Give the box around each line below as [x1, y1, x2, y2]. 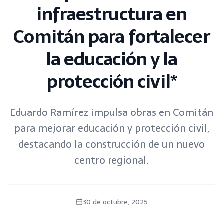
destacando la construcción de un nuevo [18, 136, 205, 153]
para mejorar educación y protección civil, [14, 120, 209, 137]
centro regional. [74, 152, 149, 169]
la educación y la [45, 44, 178, 74]
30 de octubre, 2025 [82, 196, 148, 208]
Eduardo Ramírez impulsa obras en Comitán [10, 105, 213, 121]
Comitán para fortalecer [13, 22, 210, 52]
